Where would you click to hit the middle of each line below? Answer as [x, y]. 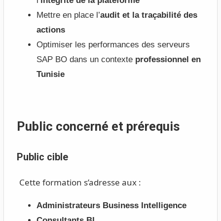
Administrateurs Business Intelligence [111, 206]
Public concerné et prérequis [98, 127]
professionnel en [168, 60]
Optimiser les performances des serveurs [113, 45]
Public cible [42, 157]
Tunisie [50, 74]
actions [51, 30]
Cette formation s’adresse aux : [80, 183]
